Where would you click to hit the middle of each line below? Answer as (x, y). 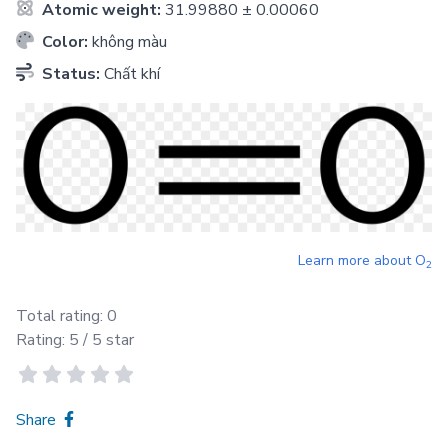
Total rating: (61, 316)
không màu (129, 42)
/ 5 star (106, 340)
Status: (71, 74)
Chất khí (132, 74)
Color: (65, 42)
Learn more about (356, 261)
